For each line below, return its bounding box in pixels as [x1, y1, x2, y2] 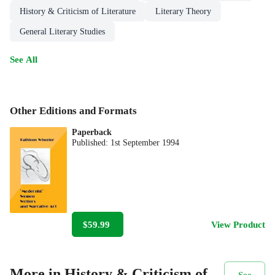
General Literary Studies [20, 27, 105, 37]
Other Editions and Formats [10, 105, 137, 117]
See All [10, 54, 37, 65]
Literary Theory [155, 7, 211, 17]
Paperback [72, 128, 112, 137]
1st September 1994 [110, 138, 180, 148]
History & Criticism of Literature [20, 7, 136, 17]
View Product [211, 219, 265, 230]
